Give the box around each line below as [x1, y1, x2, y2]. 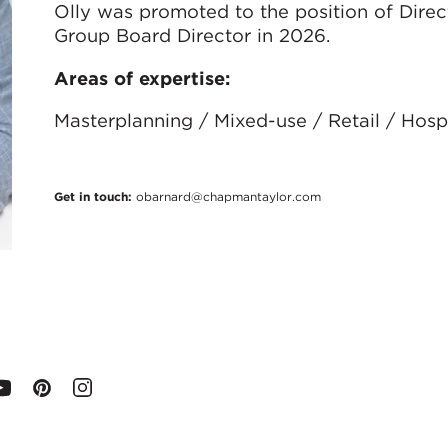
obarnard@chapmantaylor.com [135, 188, 321, 204]
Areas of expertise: [53, 66, 230, 89]
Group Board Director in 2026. [53, 24, 330, 47]
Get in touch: [53, 188, 136, 204]
